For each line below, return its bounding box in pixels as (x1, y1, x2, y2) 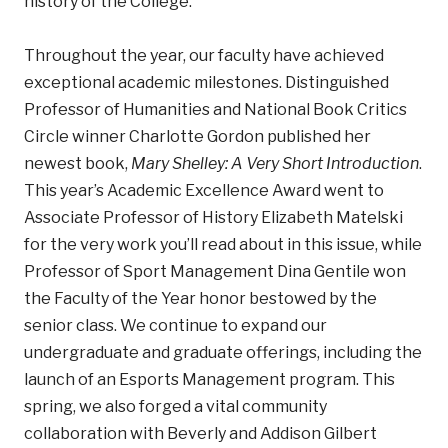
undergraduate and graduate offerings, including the (24, 342, 422, 362)
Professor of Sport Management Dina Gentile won (24, 261, 406, 281)
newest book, (24, 153, 131, 173)
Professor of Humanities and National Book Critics (24, 99, 407, 119)
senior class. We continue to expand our (24, 315, 327, 335)
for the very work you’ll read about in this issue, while (24, 234, 422, 254)
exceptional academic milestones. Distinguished (24, 72, 389, 92)
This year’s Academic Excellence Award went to (24, 180, 384, 200)
